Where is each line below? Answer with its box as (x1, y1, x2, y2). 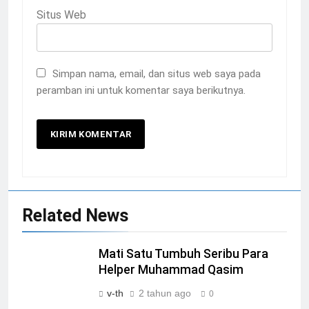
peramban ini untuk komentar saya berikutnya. (37, 83, 246, 97)
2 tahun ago (139, 287, 191, 299)
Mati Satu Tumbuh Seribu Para (99, 246, 268, 261)
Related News (22, 205, 128, 226)
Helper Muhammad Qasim (99, 262, 243, 277)
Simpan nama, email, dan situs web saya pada (52, 67, 261, 80)
